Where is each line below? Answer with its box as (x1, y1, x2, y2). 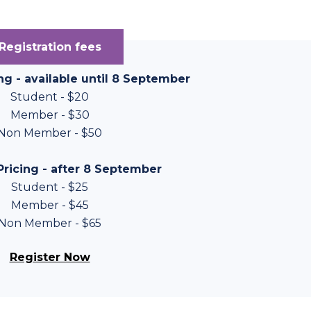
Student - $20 (10, 90, 90, 104)
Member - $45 (10, 199, 89, 212)
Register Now (9, 251, 90, 264)
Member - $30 (10, 108, 90, 122)
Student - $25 (11, 180, 89, 194)
